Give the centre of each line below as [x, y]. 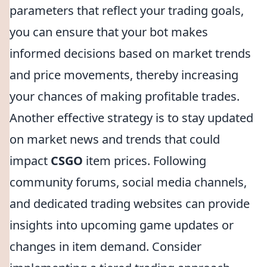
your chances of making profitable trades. [125, 96]
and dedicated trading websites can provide [130, 204]
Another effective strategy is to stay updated [131, 118]
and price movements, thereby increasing [124, 75]
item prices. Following [145, 161]
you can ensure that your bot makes [109, 32]
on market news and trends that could [115, 139]
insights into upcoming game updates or [122, 225]
